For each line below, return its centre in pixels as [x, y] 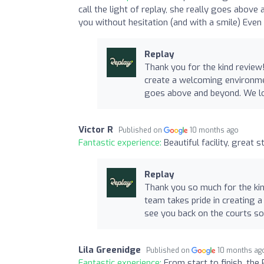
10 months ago [214, 130]
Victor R [96, 129]
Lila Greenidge [110, 250]
